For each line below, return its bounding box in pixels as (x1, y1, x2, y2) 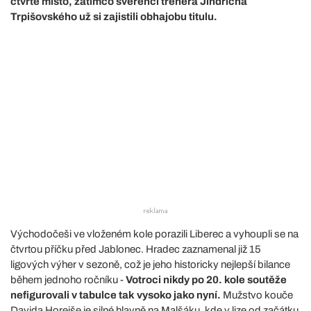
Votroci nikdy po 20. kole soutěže (126, 274, 287, 285)
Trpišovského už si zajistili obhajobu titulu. (10, 10, 217, 22)
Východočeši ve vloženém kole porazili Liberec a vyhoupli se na (10, 228, 299, 239)
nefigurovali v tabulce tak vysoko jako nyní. (10, 289, 221, 301)
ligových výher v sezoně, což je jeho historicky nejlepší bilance (10, 258, 290, 270)
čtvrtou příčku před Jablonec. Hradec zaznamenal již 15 (10, 243, 261, 255)
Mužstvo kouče (221, 289, 293, 301)
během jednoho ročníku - (10, 274, 126, 285)
